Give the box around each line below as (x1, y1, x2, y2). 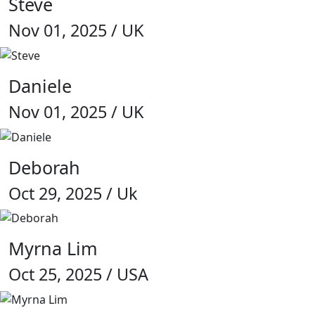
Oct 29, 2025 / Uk (8, 181, 138, 205)
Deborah (8, 155, 80, 179)
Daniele (8, 73, 72, 98)
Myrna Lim (8, 236, 98, 261)
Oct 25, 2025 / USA (8, 263, 148, 286)
